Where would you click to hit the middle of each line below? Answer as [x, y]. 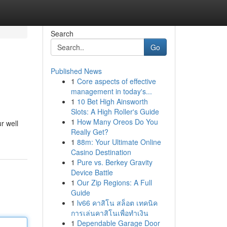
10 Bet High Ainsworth [112, 101]
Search [62, 33]
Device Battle [92, 172]
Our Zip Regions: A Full [114, 182]
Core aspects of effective [116, 81]
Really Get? [89, 132]
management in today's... [111, 91]
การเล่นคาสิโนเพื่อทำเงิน [109, 213]
